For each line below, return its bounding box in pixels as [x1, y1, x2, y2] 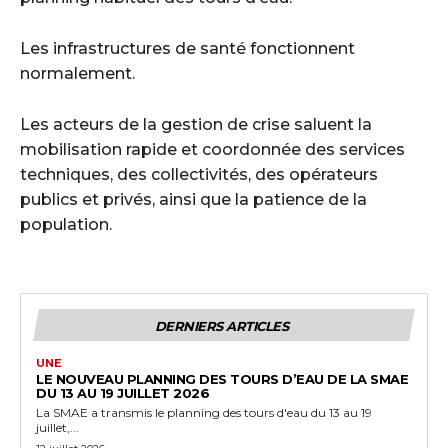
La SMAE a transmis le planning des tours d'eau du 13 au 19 [36, 405, 372, 421]
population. [20, 215, 112, 235]
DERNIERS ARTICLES [154, 318, 289, 335]
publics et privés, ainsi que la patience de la [20, 190, 367, 210]
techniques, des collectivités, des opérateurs [20, 165, 378, 185]
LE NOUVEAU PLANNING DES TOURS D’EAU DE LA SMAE [36, 371, 408, 388]
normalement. [20, 64, 135, 84]
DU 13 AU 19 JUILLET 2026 [36, 385, 209, 402]
